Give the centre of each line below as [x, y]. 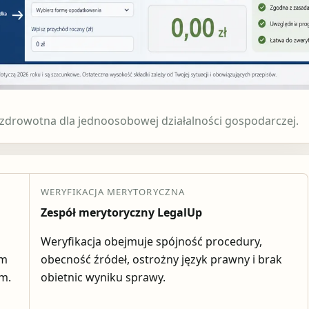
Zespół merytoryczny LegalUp [121, 212]
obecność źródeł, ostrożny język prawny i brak [161, 259]
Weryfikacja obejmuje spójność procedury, [151, 241]
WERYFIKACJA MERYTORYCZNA [112, 191]
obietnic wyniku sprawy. [103, 277]
